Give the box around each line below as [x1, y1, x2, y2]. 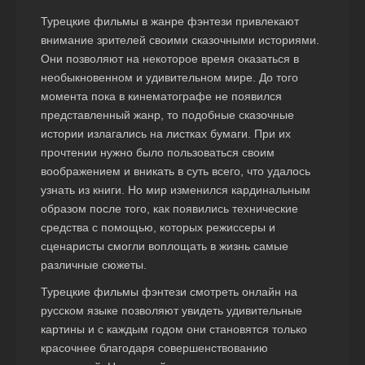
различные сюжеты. [41, 258, 147, 272]
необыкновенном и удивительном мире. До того [41, 71, 298, 85]
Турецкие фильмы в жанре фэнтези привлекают [41, 15, 299, 29]
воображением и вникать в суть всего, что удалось [41, 165, 310, 178]
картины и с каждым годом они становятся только [41, 323, 307, 336]
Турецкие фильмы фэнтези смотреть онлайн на [41, 285, 297, 299]
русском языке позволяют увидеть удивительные [41, 304, 302, 318]
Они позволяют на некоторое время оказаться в [41, 52, 299, 66]
